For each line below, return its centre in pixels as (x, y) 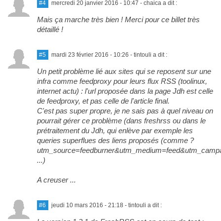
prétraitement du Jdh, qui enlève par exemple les (115, 130)
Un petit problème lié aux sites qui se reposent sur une (124, 71)
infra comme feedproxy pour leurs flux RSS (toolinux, (122, 81)
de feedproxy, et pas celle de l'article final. (103, 101)
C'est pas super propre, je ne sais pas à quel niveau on (125, 110)
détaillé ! (50, 29)
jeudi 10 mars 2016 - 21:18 (87, 205)
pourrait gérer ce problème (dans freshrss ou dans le (121, 120)
